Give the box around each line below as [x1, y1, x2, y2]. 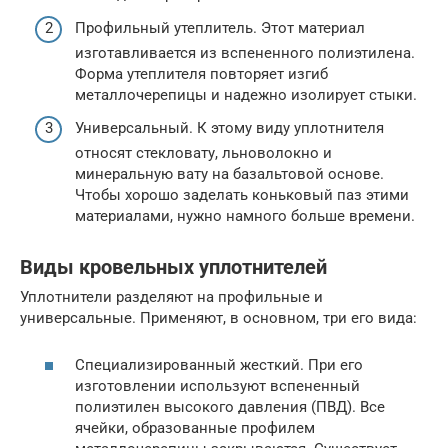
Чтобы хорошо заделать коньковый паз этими [75, 186, 409, 205]
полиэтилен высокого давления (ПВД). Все [75, 397, 385, 416]
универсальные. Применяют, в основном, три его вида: [20, 309, 417, 328]
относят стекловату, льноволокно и [75, 144, 332, 163]
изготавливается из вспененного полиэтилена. [75, 43, 415, 62]
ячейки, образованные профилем [75, 418, 315, 437]
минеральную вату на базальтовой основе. [75, 165, 384, 184]
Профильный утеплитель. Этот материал [75, 18, 365, 37]
